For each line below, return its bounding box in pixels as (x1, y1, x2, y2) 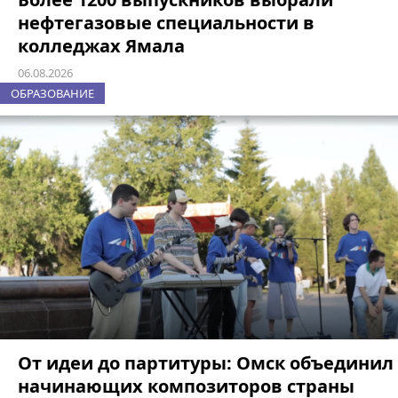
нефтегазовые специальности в (18, 11, 314, 36)
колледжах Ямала (18, 34, 185, 59)
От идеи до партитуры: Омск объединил (18, 351, 394, 376)
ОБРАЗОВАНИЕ (11, 85, 94, 102)
